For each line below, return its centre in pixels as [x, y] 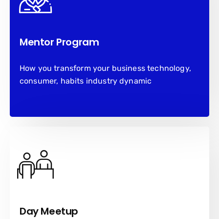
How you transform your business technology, [105, 68]
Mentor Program [59, 42]
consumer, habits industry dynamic [86, 81]
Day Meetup [49, 211]
